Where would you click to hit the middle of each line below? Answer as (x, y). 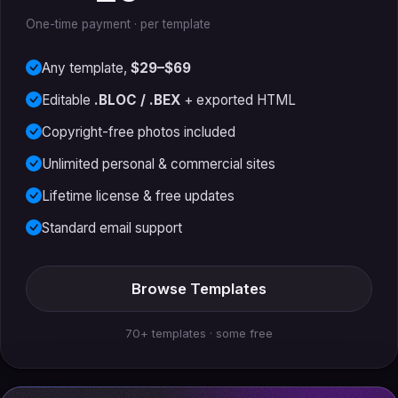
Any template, (86, 68)
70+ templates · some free (199, 334)
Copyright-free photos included (139, 132)
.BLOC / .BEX (137, 100)
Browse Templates (199, 289)
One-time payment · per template (118, 24)
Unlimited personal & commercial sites (159, 164)
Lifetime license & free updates (138, 196)
